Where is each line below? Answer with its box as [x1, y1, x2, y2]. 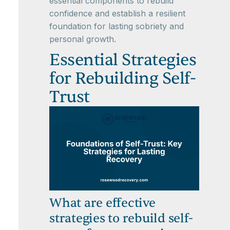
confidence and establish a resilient [49, 8, 185, 18]
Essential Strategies [49, 49, 196, 70]
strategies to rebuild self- [49, 210, 193, 227]
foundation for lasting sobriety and [49, 21, 184, 31]
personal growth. [49, 34, 116, 44]
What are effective [49, 195, 156, 212]
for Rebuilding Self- [49, 68, 196, 89]
